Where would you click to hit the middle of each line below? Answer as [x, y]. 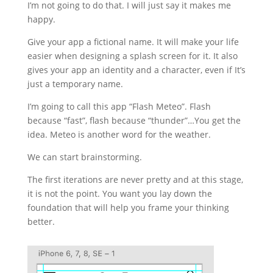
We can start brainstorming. [86, 157]
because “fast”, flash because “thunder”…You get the [134, 121]
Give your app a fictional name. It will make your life [133, 42]
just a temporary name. [76, 84]
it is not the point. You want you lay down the [119, 194]
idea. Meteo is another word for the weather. [120, 135]
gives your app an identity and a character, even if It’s [136, 70]
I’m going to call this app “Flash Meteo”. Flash [119, 107]
